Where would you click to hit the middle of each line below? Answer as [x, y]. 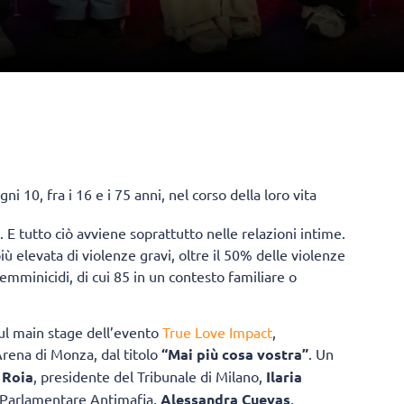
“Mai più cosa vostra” [235, 354]
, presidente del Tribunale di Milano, [150, 376]
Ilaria [284, 377]
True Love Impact [217, 332]
